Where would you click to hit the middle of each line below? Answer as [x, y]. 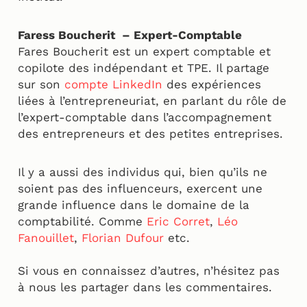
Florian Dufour [123, 238]
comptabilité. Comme [82, 222]
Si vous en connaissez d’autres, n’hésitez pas [149, 271]
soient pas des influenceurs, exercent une [140, 189]
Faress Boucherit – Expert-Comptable [132, 35]
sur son [41, 85]
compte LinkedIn [113, 85]
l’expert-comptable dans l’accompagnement [145, 118]
